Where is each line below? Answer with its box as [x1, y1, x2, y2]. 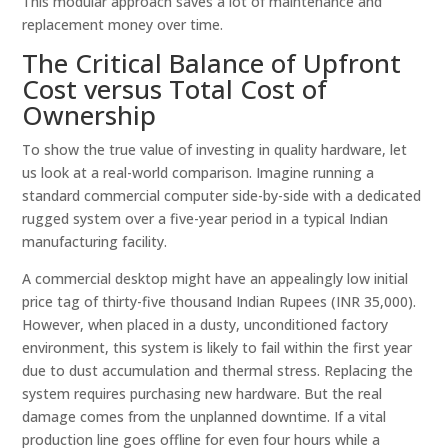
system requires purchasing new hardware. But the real [22, 384, 383, 403]
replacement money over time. [22, 15, 224, 34]
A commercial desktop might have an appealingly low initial [22, 269, 409, 288]
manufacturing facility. [22, 232, 168, 251]
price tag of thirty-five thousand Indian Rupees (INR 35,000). [22, 292, 417, 311]
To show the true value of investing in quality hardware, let [22, 140, 408, 159]
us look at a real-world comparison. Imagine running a [22, 163, 375, 182]
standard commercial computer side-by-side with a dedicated [22, 186, 422, 205]
